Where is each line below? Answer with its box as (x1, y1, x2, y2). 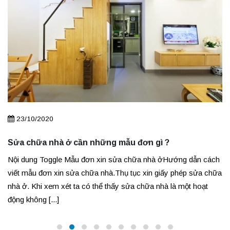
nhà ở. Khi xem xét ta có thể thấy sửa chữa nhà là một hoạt (8, 181, 208, 190)
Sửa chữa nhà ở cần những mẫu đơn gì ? (8, 138, 169, 147)
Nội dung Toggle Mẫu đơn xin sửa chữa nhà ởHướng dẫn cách (8, 155, 220, 164)
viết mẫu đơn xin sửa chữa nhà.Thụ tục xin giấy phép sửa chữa (8, 168, 222, 177)
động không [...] (8, 195, 59, 204)
